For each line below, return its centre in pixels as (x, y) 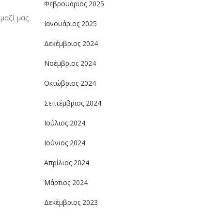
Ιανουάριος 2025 (70, 23)
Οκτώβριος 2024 (70, 83)
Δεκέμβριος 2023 (71, 202)
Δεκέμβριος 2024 (71, 43)
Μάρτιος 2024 (66, 182)
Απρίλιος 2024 (67, 163)
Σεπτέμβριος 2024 (73, 103)
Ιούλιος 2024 (65, 123)
